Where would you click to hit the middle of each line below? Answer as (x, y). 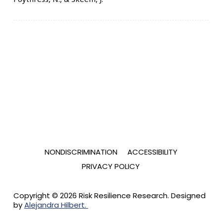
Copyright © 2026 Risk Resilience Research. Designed (109, 195)
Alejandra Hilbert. (56, 205)
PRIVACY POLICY (111, 166)
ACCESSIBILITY (152, 152)
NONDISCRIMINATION (81, 152)
